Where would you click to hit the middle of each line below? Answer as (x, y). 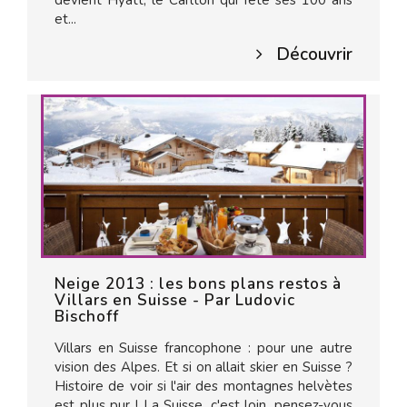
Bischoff (87, 317)
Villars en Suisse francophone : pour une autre (203, 348)
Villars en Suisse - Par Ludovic (175, 300)
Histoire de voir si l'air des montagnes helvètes (203, 386)
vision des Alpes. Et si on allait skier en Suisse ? (203, 367)
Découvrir (314, 55)
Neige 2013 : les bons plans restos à (198, 284)
